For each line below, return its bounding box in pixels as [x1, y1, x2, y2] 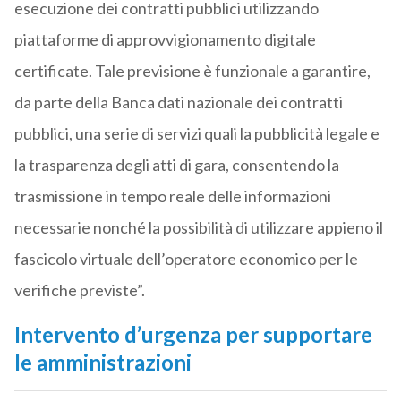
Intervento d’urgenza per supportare [13, 321, 372, 348]
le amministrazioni [13, 349, 192, 376]
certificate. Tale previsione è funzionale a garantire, [13, 61, 371, 81]
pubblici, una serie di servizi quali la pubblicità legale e [13, 124, 380, 144]
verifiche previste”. [13, 280, 145, 301]
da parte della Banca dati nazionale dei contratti [13, 92, 343, 113]
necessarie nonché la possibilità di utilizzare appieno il [13, 218, 383, 238]
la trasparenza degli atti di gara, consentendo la [13, 155, 339, 175]
